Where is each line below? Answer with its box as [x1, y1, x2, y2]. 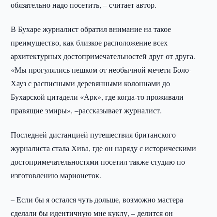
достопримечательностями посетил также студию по [11, 156, 186, 167]
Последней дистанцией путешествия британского [11, 129, 176, 139]
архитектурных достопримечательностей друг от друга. [11, 51, 196, 61]
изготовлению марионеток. [11, 170, 102, 180]
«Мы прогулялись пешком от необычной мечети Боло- [11, 64, 192, 75]
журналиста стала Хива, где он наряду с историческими [11, 143, 197, 153]
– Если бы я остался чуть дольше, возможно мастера [11, 194, 184, 204]
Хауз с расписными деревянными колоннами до [11, 78, 170, 88]
